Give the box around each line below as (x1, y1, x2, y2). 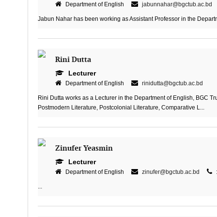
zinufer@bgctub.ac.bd (141, 169, 200, 175)
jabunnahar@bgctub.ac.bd (141, 1, 212, 8)
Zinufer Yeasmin (55, 144, 113, 153)
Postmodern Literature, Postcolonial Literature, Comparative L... (37, 104, 204, 111)
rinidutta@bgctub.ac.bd (141, 80, 203, 87)
